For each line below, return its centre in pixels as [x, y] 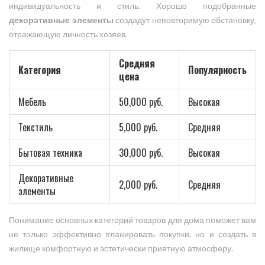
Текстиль [35, 127]
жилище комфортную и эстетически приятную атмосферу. [121, 249]
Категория [40, 70]
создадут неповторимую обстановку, [185, 20]
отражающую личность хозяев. [68, 35]
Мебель [32, 102]
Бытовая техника [50, 153]
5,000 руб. [138, 127]
